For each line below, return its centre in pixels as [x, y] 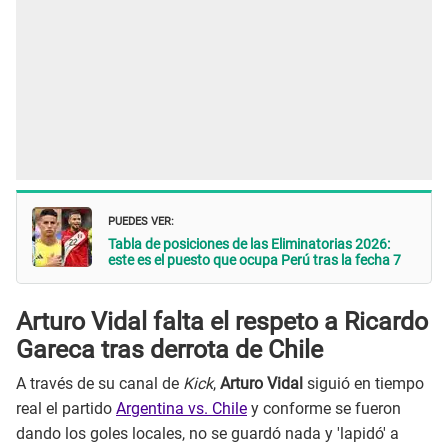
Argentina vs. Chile [181, 409]
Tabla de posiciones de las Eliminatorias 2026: [249, 244]
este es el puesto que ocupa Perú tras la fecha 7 [254, 260]
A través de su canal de [99, 384]
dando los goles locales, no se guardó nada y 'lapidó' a [207, 434]
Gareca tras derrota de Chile [169, 349]
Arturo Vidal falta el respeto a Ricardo [222, 321]
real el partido [66, 409]
